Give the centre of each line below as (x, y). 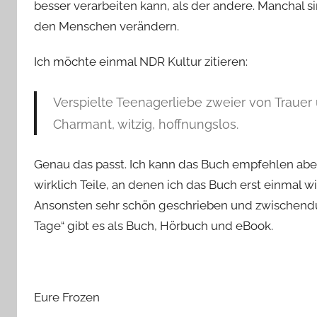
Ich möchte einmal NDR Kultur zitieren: (141, 62)
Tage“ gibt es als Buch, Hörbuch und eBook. (154, 226)
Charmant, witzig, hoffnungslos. (145, 125)
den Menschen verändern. (106, 26)
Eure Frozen (67, 297)
